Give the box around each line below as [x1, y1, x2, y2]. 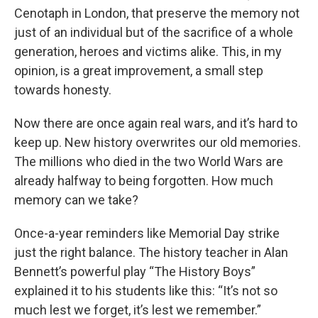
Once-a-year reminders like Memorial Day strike [14, 226, 280, 241]
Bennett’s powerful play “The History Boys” [14, 264, 256, 280]
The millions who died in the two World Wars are [14, 154, 283, 170]
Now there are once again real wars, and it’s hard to [14, 116, 297, 131]
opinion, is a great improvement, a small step [14, 63, 263, 79]
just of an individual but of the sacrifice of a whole [14, 25, 293, 40]
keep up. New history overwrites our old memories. [14, 135, 301, 150]
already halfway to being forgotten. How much [14, 173, 273, 189]
